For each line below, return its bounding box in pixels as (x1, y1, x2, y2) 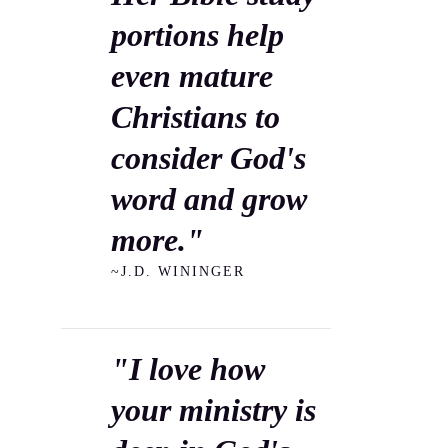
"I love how (111, 351, 265, 387)
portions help (111, 17, 284, 53)
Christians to (111, 99, 280, 135)
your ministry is (111, 392, 316, 428)
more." (111, 222, 204, 258)
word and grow (111, 181, 307, 217)
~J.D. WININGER (111, 264, 245, 279)
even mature (111, 58, 273, 94)
